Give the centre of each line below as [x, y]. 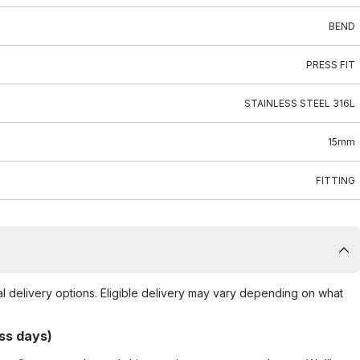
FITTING [335, 180]
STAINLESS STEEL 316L [300, 103]
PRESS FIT [331, 65]
